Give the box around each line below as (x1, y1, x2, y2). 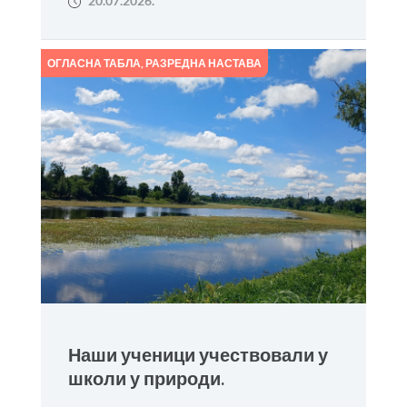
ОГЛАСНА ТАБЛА (46, 56, 141, 70)
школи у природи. (67, 367, 225, 390)
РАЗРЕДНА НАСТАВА (144, 56, 262, 70)
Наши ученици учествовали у (67, 343, 328, 366)
